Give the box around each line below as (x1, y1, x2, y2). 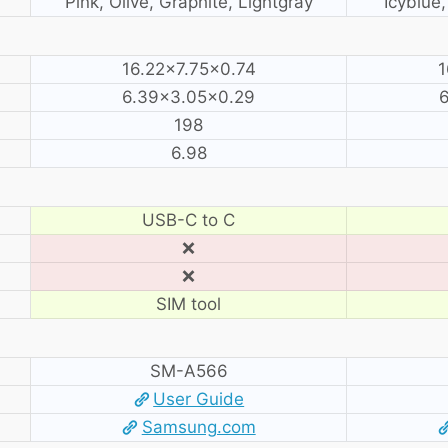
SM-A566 (149, 360, 228, 381)
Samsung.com (141, 416, 256, 437)
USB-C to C (142, 209, 235, 230)
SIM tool (156, 293, 221, 314)
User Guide (153, 388, 245, 409)
